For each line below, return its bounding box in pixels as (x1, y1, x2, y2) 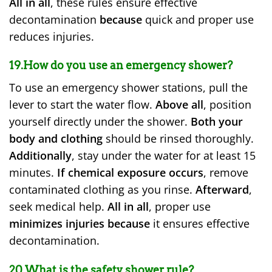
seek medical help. (9, 199, 107, 214)
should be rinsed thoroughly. (103, 131, 254, 146)
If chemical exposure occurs (57, 165, 203, 180)
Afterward (195, 182, 249, 197)
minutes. (9, 165, 57, 180)
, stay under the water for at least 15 (72, 148, 256, 163)
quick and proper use (142, 12, 254, 27)
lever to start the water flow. (9, 97, 155, 112)
